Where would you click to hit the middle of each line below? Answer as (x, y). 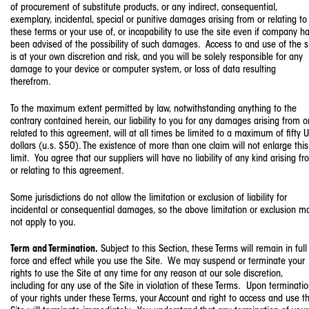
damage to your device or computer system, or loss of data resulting (143, 70)
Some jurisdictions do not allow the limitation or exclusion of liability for (149, 198)
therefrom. (31, 82)
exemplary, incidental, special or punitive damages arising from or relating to (159, 20)
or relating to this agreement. (67, 171)
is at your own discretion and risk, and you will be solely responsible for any (157, 57)
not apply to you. (43, 223)
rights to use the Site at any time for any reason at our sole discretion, (147, 275)
